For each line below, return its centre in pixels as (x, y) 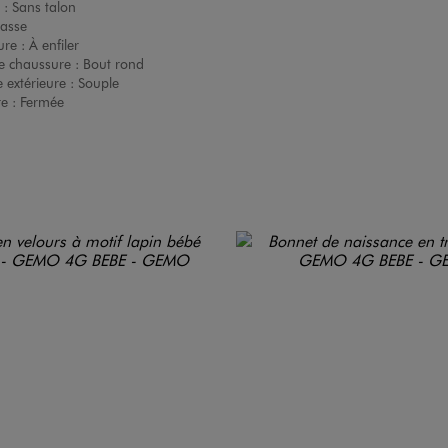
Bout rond (113, 63)
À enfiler (53, 44)
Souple (98, 82)
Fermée (41, 101)
